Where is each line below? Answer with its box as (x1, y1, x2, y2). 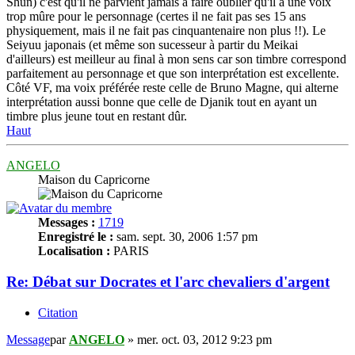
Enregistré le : (38, 230, 113, 244)
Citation (38, 305, 78, 319)
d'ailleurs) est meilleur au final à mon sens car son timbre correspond (6, 52, 346, 67)
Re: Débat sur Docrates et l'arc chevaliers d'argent (6, 273, 330, 290)
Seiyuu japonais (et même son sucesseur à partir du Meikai (6, 38, 298, 52)
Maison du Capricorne (38, 173, 150, 187)
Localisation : (38, 244, 110, 258)
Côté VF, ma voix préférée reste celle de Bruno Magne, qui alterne (6, 81, 338, 95)
